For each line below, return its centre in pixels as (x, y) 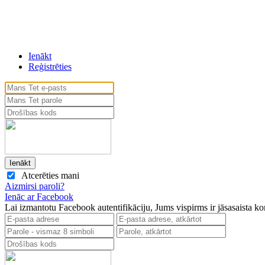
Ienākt (40, 56)
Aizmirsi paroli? (35, 186)
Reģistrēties (50, 67)
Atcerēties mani (48, 176)
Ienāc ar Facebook (39, 197)
